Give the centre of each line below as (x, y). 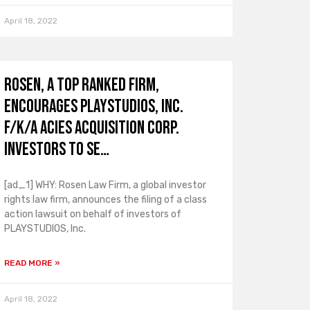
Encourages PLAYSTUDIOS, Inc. (93, 107)
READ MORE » (32, 263)
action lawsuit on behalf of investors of (92, 214)
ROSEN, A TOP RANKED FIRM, (81, 85)
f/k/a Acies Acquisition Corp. (91, 128)
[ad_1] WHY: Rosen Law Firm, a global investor (105, 185)
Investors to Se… (56, 150)
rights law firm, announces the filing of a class (105, 200)
